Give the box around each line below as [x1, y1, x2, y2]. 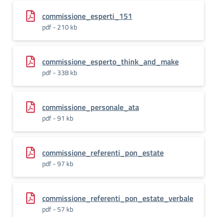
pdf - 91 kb [42, 113, 73, 123]
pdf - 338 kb [42, 67, 77, 77]
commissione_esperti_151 [42, 10, 132, 22]
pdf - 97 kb [42, 158, 73, 169]
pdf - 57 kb [42, 204, 73, 214]
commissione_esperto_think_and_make [42, 56, 179, 67]
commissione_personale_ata [42, 101, 139, 113]
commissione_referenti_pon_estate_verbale [42, 192, 193, 204]
